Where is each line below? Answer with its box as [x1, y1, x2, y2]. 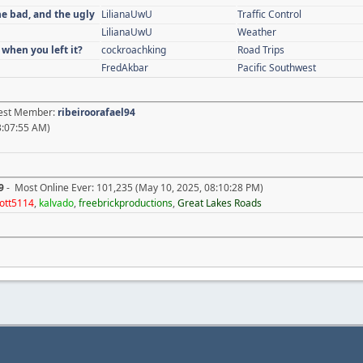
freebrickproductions [79, 195, 173, 210]
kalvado [39, 195, 74, 210]
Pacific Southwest [237, 60, 316, 75]
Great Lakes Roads [177, 195, 262, 210]
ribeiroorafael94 [58, 105, 135, 119]
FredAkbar [101, 60, 148, 75]
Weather [237, 24, 276, 39]
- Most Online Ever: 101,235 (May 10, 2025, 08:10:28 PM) [4, 180, 263, 194]
